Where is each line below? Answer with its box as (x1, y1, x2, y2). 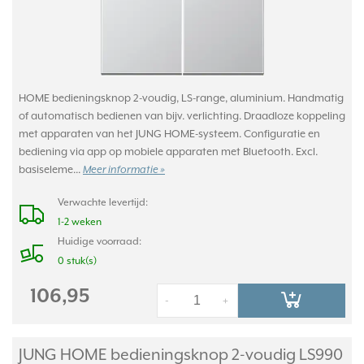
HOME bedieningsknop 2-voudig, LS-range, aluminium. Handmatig (19, 92, 344, 104)
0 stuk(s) (58, 255, 97, 266)
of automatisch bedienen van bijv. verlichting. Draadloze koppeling (19, 110, 345, 122)
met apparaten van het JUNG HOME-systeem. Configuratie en (19, 128, 320, 140)
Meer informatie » (83, 164, 165, 176)
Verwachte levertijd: (58, 197, 148, 208)
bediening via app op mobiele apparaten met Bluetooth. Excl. (19, 145, 318, 158)
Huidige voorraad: (58, 236, 141, 247)
